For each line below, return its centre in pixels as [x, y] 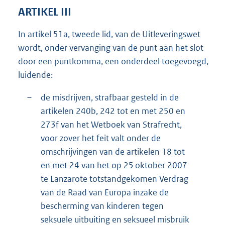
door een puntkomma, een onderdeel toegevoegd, [113, 62]
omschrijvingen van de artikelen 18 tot [113, 152]
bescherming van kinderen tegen [102, 206]
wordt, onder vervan [56, 48]
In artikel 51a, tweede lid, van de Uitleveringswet [109, 34]
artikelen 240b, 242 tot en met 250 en [113, 111]
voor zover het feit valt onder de [101, 138]
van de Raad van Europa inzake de [105, 193]
